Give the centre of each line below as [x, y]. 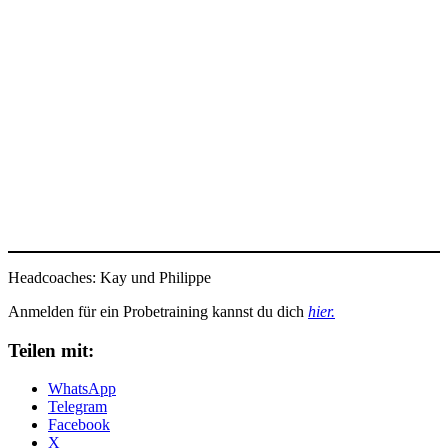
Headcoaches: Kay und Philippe [109, 277]
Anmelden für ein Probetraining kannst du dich [158, 311]
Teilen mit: [51, 350]
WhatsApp [82, 389]
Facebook [79, 425]
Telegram [77, 407]
